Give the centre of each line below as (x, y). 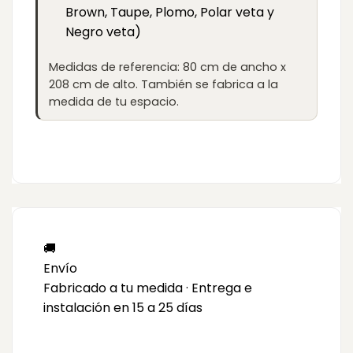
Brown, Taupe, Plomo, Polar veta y (169, 13)
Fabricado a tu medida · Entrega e (148, 288)
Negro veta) (103, 32)
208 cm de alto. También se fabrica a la (163, 84)
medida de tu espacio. (114, 101)
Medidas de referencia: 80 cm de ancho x (167, 67)
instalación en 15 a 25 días (123, 307)
